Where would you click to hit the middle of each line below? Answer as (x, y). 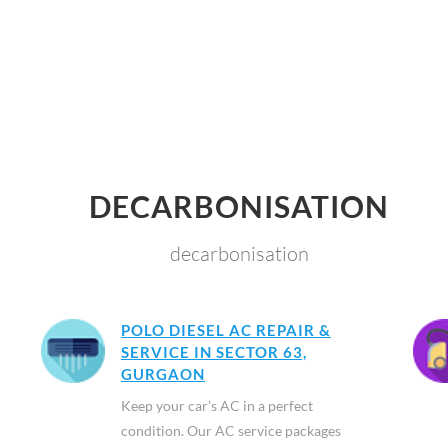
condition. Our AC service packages (230, 430)
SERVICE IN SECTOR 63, (213, 352)
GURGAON (162, 374)
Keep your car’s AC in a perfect (216, 405)
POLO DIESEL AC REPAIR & (225, 330)
